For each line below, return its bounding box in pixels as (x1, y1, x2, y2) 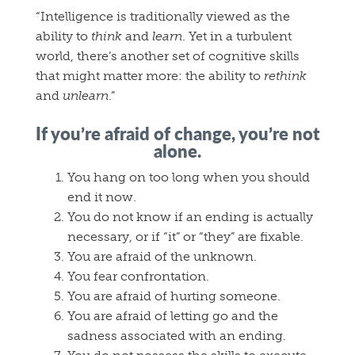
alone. (154, 138, 201, 164)
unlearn (63, 88, 109, 104)
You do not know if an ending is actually (67, 209, 313, 225)
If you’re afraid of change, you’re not (36, 120, 319, 147)
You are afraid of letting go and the (67, 308, 278, 324)
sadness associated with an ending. (67, 328, 286, 344)
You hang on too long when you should (67, 170, 310, 185)
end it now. (67, 189, 136, 205)
